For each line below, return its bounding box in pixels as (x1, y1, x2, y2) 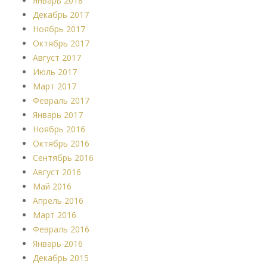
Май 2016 (33, 181, 72, 192)
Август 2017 (33, 52, 81, 63)
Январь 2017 (33, 109, 83, 120)
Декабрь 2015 (33, 252, 89, 263)
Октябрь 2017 (33, 38, 89, 49)
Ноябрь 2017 (33, 23, 85, 35)
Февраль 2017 (33, 95, 89, 106)
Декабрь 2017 (33, 9, 89, 20)
